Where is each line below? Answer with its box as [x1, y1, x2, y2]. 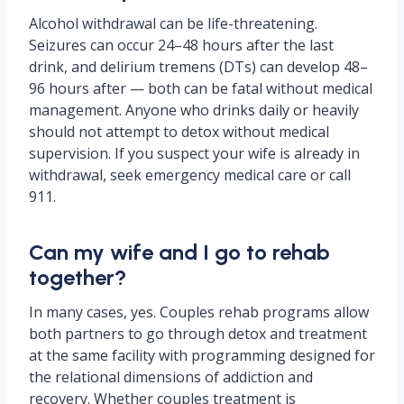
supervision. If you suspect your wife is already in [29, 143, 360, 163]
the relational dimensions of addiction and [29, 367, 313, 387]
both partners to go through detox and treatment [29, 324, 367, 344]
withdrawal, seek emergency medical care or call [29, 165, 351, 185]
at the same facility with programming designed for [29, 345, 375, 365]
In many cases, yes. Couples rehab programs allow [29, 302, 369, 322]
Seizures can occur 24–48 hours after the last [29, 35, 334, 55]
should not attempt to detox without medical [29, 122, 329, 142]
